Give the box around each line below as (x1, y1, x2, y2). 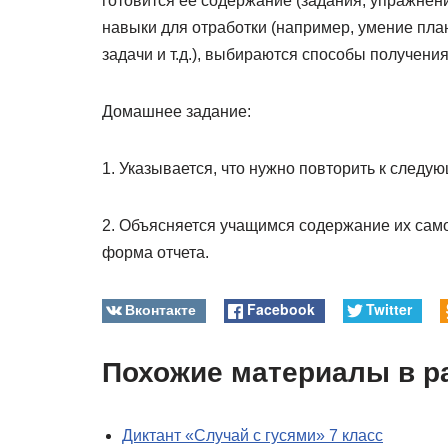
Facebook (246, 299, 315, 320)
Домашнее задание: (102, 103, 251, 120)
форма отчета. (102, 244, 209, 261)
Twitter (365, 299, 412, 320)
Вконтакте (125, 299, 197, 320)
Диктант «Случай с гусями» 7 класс (122, 427, 383, 444)
